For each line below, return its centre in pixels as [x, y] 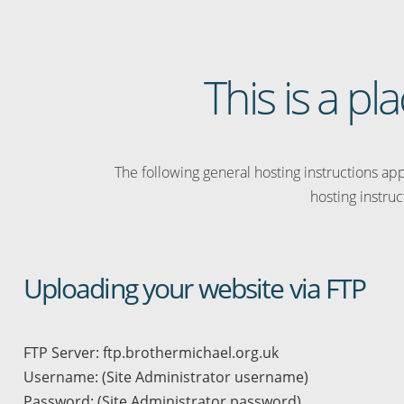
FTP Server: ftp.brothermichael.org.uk [151, 353]
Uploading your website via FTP [194, 288]
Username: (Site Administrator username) [165, 377]
